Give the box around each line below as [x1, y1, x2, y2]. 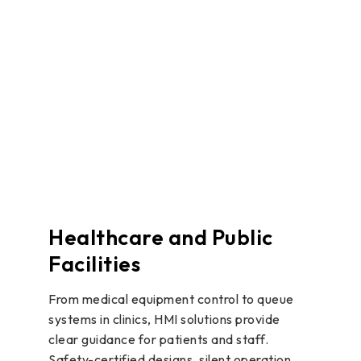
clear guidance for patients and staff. [48, 330, 268, 347]
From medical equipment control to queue [48, 290, 294, 307]
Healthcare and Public [48, 223, 273, 251]
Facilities [48, 250, 140, 277]
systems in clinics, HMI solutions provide [48, 310, 280, 327]
